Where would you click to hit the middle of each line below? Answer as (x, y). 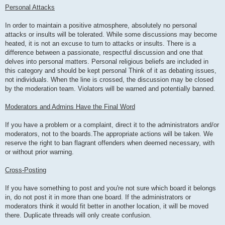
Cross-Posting (26, 170)
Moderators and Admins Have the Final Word (70, 107)
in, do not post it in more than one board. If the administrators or (98, 197)
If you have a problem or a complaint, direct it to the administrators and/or (112, 125)
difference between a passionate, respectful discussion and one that (104, 53)
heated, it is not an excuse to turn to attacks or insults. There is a (100, 44)
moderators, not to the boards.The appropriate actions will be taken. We (109, 134)
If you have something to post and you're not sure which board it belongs (110, 188)
